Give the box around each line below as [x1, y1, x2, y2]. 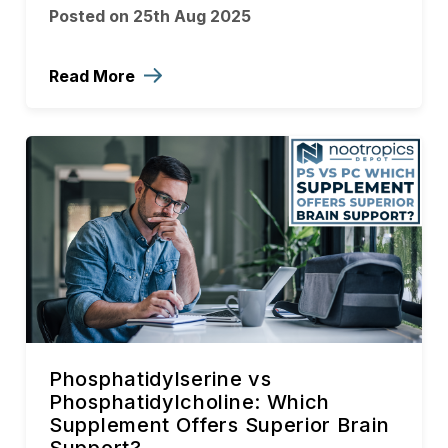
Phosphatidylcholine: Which [49, 390, 331, 414]
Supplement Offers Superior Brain [49, 413, 390, 437]
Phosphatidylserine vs [49, 367, 272, 391]
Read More [49, 65, 139, 86]
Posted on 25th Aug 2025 [49, 5, 251, 26]
